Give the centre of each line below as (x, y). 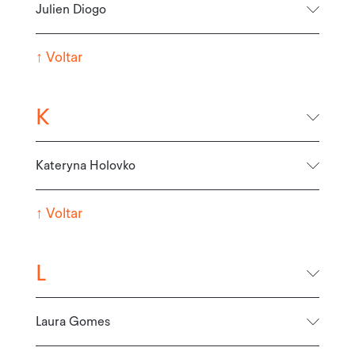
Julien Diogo (71, 9)
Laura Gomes (73, 321)
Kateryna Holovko (85, 165)
